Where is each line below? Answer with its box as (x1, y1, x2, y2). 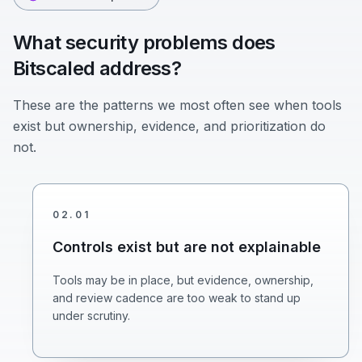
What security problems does (13, 31, 276, 54)
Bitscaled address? (13, 57, 182, 80)
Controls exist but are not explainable (53, 238, 321, 255)
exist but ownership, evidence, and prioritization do (13, 118, 326, 134)
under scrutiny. (53, 309, 130, 322)
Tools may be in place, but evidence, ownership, (53, 273, 314, 287)
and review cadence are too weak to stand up (53, 291, 301, 305)
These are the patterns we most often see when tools (13, 97, 342, 113)
